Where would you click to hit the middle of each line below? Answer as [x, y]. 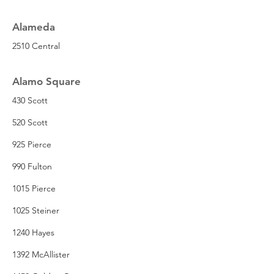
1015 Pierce [34, 188]
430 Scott [30, 100]
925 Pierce [32, 144]
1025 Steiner [36, 210]
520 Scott [30, 122]
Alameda [34, 27]
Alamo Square [46, 81]
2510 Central [36, 46]
